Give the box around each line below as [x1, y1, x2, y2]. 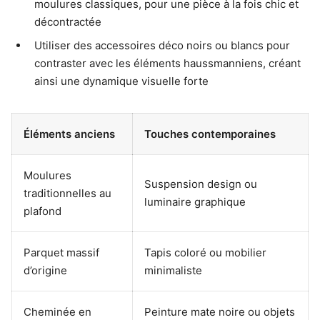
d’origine [24, 264, 67, 278]
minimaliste [144, 264, 202, 278]
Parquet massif [24, 246, 99, 260]
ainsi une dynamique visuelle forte [34, 74, 209, 89]
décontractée [34, 15, 101, 29]
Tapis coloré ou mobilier [144, 246, 266, 260]
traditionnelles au [24, 186, 111, 201]
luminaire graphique [144, 195, 246, 209]
